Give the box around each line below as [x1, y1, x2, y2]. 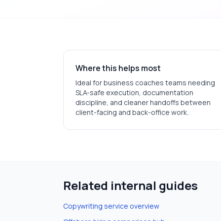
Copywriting [63, 201, 103, 211]
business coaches [104, 78, 164, 87]
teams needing [164, 78, 215, 87]
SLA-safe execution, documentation [75, 88, 193, 97]
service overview [103, 201, 159, 211]
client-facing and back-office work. [75, 108, 188, 117]
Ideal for [75, 78, 104, 87]
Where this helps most [75, 63, 161, 74]
